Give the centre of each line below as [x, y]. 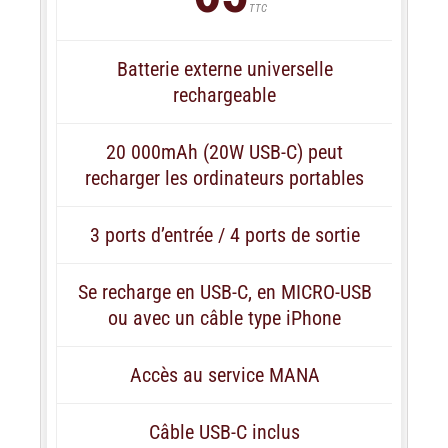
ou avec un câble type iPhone [224, 317]
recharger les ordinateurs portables [224, 177]
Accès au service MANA [224, 374]
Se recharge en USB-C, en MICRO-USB [224, 291]
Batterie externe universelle [224, 68]
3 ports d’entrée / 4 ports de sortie [224, 234]
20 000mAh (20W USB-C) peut [224, 151]
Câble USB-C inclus [224, 431]
